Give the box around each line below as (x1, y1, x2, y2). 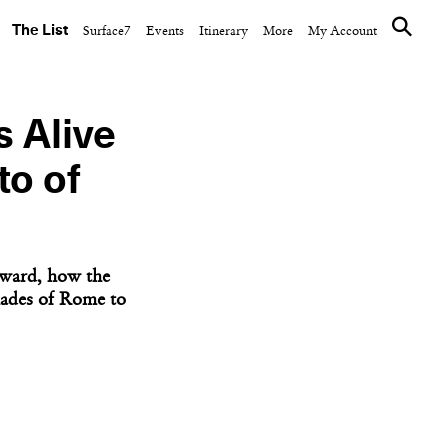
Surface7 (83, 25, 131, 38)
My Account (308, 25, 377, 38)
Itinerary (199, 25, 248, 38)
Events (146, 25, 184, 38)
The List (12, 23, 68, 38)
